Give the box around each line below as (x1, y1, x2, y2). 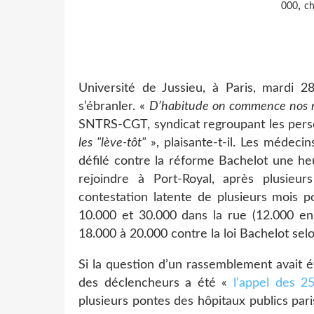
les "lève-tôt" (78, 136, 146, 149)
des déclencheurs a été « (78, 276, 234, 289)
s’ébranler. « (78, 100, 150, 113)
